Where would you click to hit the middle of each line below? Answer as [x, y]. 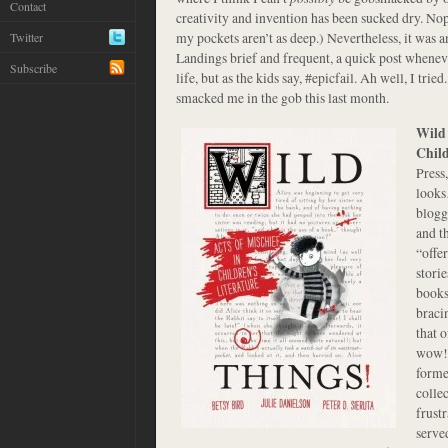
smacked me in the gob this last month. [282, 97]
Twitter [26, 37]
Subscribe [33, 68]
